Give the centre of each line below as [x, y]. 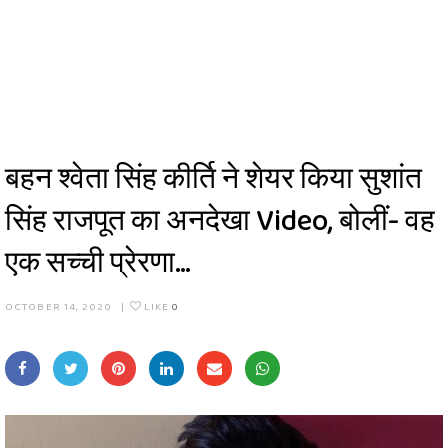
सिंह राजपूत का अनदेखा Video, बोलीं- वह [220, 220]
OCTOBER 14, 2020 [59, 306]
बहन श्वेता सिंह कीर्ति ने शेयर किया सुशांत [213, 178]
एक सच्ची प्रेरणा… [98, 262]
